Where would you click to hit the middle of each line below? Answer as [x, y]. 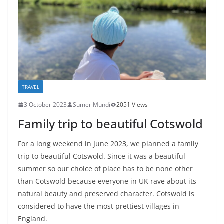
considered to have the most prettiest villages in [99, 206]
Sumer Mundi [92, 105]
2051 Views [132, 105]
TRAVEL [31, 87]
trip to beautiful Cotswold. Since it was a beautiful [102, 156]
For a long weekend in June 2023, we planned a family [108, 144]
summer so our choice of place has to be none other [105, 169]
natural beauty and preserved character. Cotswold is [106, 194]
